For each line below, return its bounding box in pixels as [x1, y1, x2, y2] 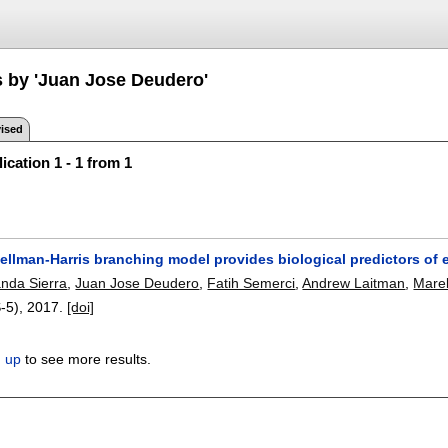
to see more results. [21, 351, 152, 368]
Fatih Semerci [207, 274, 296, 291]
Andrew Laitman [302, 274, 406, 291]
